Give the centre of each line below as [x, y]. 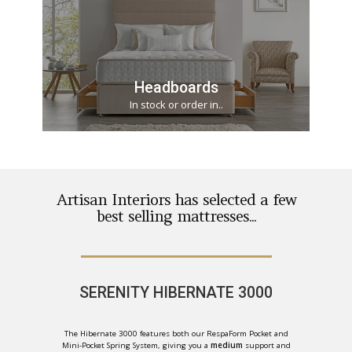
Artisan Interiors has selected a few [176, 200]
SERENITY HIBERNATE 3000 [176, 293]
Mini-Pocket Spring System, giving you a [136, 345]
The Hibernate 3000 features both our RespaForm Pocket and [176, 334]
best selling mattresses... [176, 216]
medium [227, 345]
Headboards [176, 87]
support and [268, 345]
